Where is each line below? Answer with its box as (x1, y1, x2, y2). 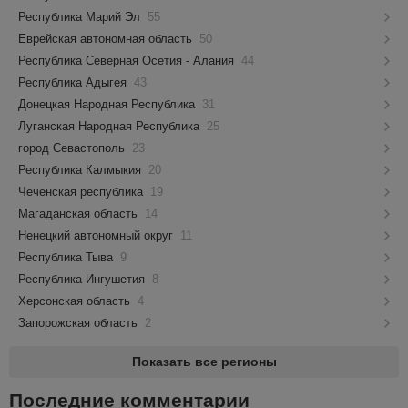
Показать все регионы (131, 353, 277, 369)
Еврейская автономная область (18, 31, 196, 46)
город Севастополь (18, 140, 128, 155)
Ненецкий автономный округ (18, 228, 177, 242)
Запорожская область (18, 315, 141, 330)
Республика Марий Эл (18, 9, 144, 24)
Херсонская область (18, 293, 134, 308)
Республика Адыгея (18, 75, 130, 89)
